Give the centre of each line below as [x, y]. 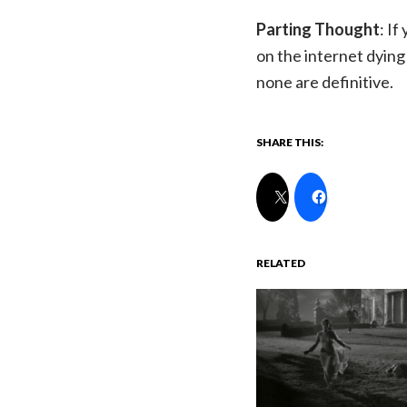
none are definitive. [325, 81]
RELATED [281, 263]
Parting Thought [318, 29]
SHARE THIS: [290, 142]
